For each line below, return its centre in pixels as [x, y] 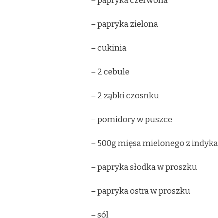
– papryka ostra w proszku [141, 191]
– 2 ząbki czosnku [125, 95]
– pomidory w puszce [132, 119]
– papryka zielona [125, 24]
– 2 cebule [110, 72]
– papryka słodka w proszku [144, 167]
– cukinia [109, 48]
